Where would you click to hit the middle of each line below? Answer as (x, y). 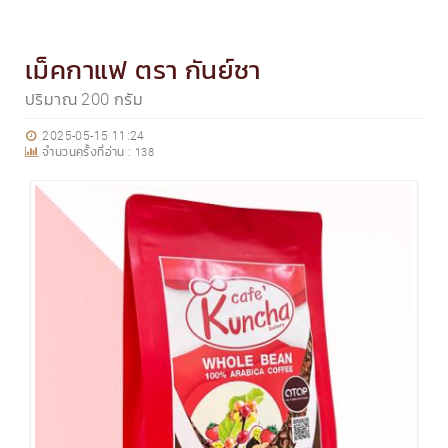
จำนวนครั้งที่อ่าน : (87, 151)
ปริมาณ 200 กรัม (84, 99)
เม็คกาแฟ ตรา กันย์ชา (143, 70)
